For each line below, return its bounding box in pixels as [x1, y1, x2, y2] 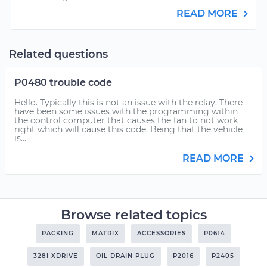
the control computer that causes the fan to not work [14, 115, 238, 126]
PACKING [42, 229, 74, 237]
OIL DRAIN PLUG [95, 252, 155, 260]
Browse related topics [60, 207, 207, 223]
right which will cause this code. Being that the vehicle [14, 124, 243, 135]
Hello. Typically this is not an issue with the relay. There [14, 97, 243, 108]
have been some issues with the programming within [14, 106, 238, 117]
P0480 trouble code [14, 77, 112, 88]
